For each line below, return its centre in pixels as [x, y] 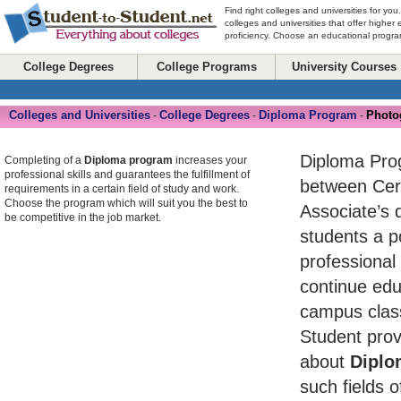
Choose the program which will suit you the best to [126, 203]
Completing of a [44, 160]
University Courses [344, 67]
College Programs [206, 67]
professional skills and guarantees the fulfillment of [127, 175]
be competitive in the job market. [83, 218]
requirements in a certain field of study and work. [122, 189]
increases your [210, 160]
